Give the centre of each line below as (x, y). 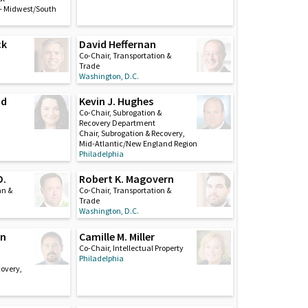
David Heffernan (117, 44)
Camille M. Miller (117, 236)
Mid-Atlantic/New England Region (138, 144)
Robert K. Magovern (126, 179)
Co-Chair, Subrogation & (120, 113)
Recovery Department (117, 123)
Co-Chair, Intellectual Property (131, 247)
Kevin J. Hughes (116, 101)
